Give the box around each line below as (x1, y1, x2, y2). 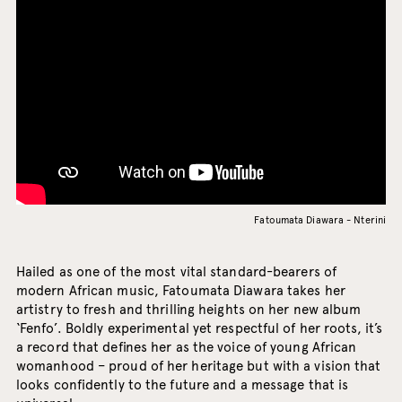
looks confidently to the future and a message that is (15, 377, 349, 394)
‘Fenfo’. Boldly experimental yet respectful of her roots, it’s (15, 320, 383, 337)
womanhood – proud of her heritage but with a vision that (15, 358, 381, 375)
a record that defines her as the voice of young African (15, 339, 357, 356)
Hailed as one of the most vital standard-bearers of (15, 264, 337, 281)
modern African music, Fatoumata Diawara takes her (15, 283, 345, 300)
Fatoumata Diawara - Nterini (254, 214, 387, 227)
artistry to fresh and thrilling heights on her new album (15, 301, 362, 319)
